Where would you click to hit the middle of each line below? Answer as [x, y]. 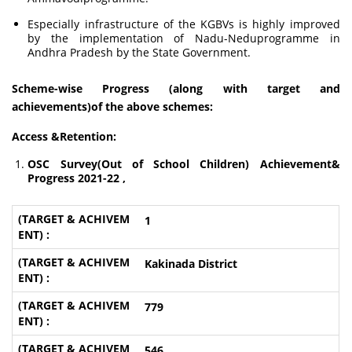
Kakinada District [191, 264]
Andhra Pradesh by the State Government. [139, 52]
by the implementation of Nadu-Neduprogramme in [184, 38]
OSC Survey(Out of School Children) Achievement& [184, 164]
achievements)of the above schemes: [113, 106]
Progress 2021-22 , [77, 178]
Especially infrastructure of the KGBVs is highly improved [184, 24]
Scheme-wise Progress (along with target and [176, 88]
